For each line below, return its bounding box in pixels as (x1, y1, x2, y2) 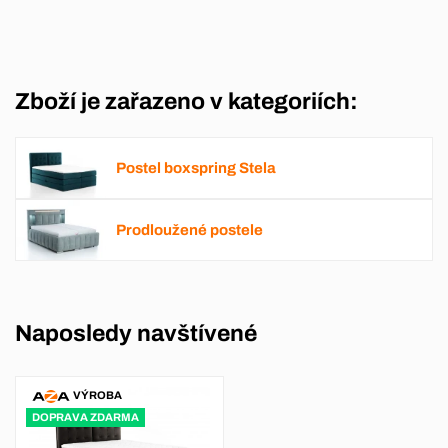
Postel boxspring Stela (116, 159, 276, 176)
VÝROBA (72, 389, 122, 402)
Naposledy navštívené (15, 321, 257, 347)
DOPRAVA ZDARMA (32, 410, 139, 423)
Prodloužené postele (116, 221, 263, 238)
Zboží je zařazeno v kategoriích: (15, 88, 358, 114)
